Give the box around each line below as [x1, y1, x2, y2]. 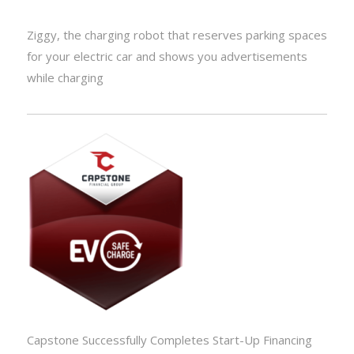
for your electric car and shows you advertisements [26, 47, 307, 64]
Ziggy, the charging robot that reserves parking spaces [26, 26, 327, 43]
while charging [26, 69, 104, 85]
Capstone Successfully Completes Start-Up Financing [26, 332, 312, 348]
